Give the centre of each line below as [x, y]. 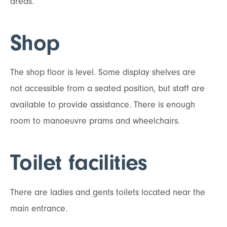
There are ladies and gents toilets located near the [108, 192]
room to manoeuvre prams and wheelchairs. [95, 121]
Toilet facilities [79, 163]
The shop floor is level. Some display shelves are [103, 72]
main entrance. [40, 208]
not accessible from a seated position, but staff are [107, 89]
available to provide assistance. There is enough [103, 105]
